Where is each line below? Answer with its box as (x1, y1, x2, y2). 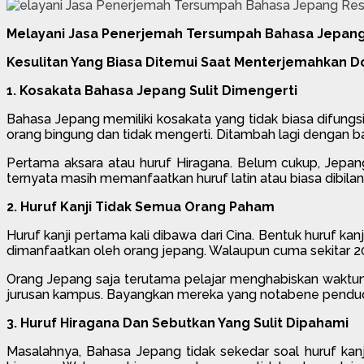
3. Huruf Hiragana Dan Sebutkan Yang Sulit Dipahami (6, 314, 349, 331)
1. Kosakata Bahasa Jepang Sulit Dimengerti (6, 82, 297, 98)
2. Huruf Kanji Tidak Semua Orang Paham (6, 198, 275, 214)
